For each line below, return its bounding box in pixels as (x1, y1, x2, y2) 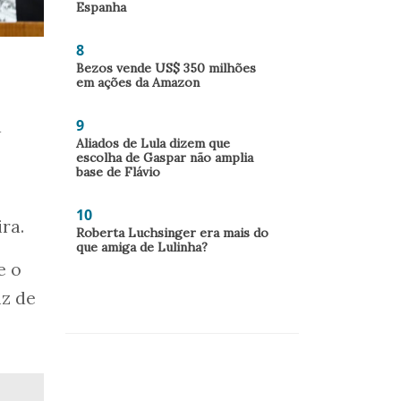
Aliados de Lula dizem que (76, 135, 230, 151)
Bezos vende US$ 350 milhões (76, 60, 256, 76)
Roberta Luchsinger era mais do (76, 225, 269, 241)
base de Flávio (76, 164, 160, 180)
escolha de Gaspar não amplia (76, 149, 253, 166)
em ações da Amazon (76, 74, 200, 90)
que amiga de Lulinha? (76, 239, 208, 255)
